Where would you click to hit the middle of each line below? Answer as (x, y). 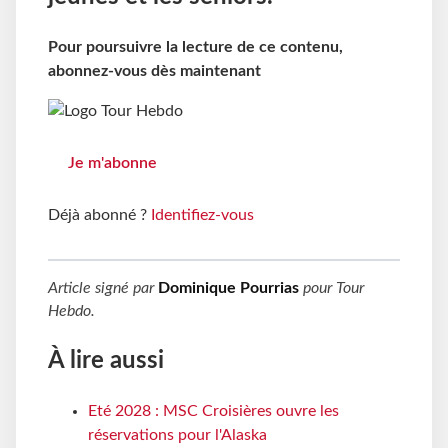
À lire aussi (106, 361)
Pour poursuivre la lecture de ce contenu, (195, 47)
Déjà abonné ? (99, 215)
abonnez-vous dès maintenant (154, 71)
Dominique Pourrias (228, 288)
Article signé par (103, 288)
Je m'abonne (112, 163)
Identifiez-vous (202, 215)
